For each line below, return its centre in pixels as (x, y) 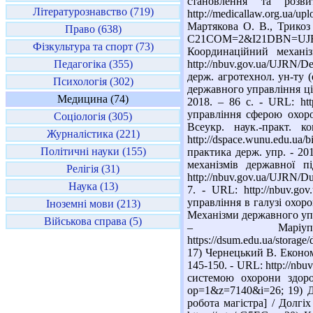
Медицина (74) (93, 99)
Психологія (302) (93, 81)
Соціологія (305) (93, 116)
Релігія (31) (93, 169)
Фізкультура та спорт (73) (93, 46)
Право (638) (93, 29)
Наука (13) (93, 186)
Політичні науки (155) (93, 151)
